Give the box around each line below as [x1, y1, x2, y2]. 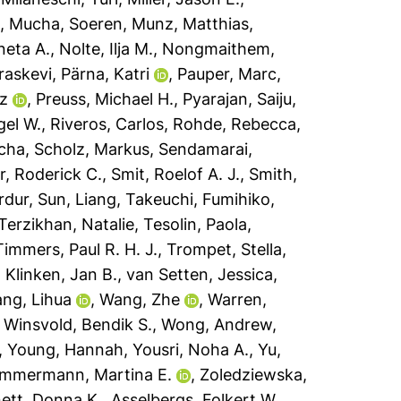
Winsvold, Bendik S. [4, 315, 153, 334]
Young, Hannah [7, 340, 124, 359]
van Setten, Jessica [126, 265, 274, 284]
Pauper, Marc [177, 64, 277, 83]
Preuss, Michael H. [36, 90, 175, 108]
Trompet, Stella [166, 240, 283, 259]
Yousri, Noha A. [132, 340, 250, 359]
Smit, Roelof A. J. [111, 165, 241, 183]
